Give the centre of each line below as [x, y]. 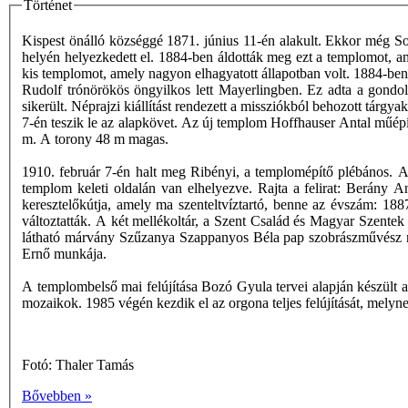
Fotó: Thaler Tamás [78, 365]
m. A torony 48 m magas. [95, 139]
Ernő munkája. [64, 254]
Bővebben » [57, 396]
